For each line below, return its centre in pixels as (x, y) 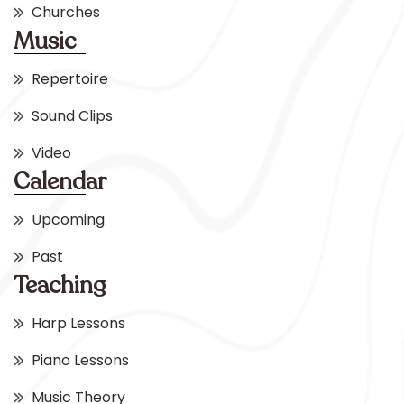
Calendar (60, 182)
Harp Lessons (78, 324)
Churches (66, 13)
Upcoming (68, 220)
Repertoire (70, 79)
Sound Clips (72, 116)
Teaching (60, 286)
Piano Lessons (80, 361)
